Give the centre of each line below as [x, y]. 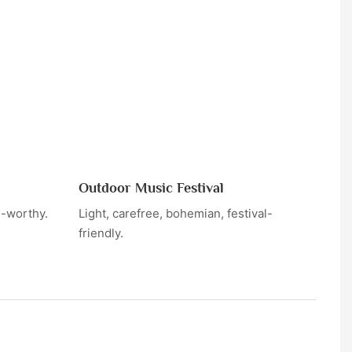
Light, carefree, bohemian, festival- [176, 214]
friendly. [101, 233]
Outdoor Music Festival [152, 187]
